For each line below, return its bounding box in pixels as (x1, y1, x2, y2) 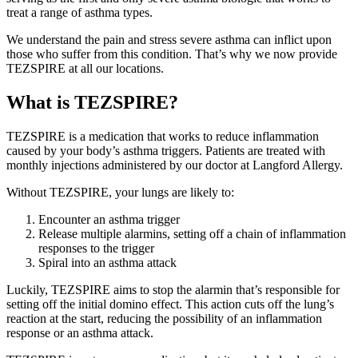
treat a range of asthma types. (6, 6, 153, 20)
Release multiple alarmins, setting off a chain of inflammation (38, 227, 346, 241)
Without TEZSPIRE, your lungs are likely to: (6, 185, 234, 200)
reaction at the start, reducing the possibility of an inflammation (6, 312, 322, 326)
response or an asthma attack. (6, 326, 153, 340)
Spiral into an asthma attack (38, 256, 177, 270)
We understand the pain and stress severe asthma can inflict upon (6, 33, 332, 47)
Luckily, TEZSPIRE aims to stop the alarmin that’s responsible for (6, 283, 340, 297)
